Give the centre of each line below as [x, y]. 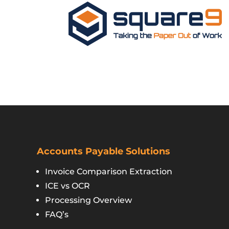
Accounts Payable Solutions [104, 151]
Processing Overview [88, 200]
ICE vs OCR [67, 186]
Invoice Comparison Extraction [109, 171]
